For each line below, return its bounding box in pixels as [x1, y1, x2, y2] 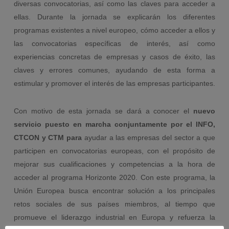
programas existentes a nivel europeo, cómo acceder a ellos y [13, 26, 216, 34]
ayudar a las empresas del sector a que [84, 133, 216, 142]
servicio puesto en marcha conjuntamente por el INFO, [13, 120, 216, 128]
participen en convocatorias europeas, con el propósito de [13, 146, 216, 155]
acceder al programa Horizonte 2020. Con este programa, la [13, 173, 216, 181]
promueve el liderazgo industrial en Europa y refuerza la [13, 213, 216, 221]
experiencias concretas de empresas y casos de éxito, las [13, 52, 216, 61]
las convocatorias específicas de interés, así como [13, 39, 216, 48]
